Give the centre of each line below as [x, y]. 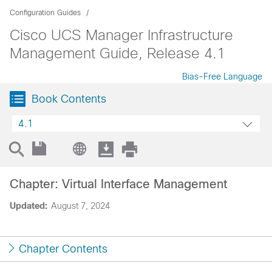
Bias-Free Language [222, 76]
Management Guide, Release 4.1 [117, 53]
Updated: [29, 206]
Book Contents [69, 99]
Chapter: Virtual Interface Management [118, 184]
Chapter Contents [63, 249]
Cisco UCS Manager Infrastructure [121, 35]
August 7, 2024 [80, 206]
